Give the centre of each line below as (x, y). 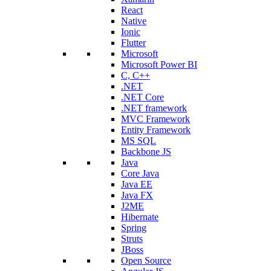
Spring (134, 227)
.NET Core (142, 97)
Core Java (140, 173)
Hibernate (140, 217)
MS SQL (139, 140)
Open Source (146, 260)
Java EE (137, 184)
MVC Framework (155, 119)
